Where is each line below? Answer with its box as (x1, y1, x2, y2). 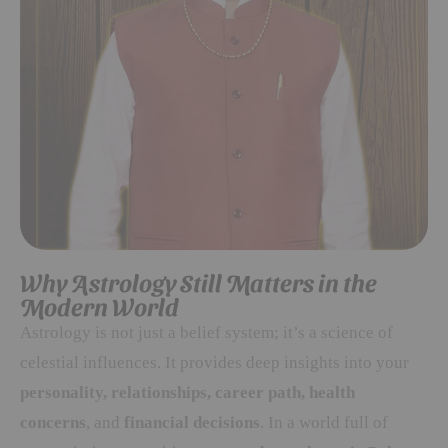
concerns (20, 413, 86, 433)
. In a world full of (260, 413, 388, 433)
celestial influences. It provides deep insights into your (20, 353, 409, 373)
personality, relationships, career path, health (20, 383, 355, 403)
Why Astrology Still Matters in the (20, 268, 377, 297)
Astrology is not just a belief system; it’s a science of (20, 323, 393, 343)
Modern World (20, 292, 179, 321)
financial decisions (124, 413, 260, 433)
